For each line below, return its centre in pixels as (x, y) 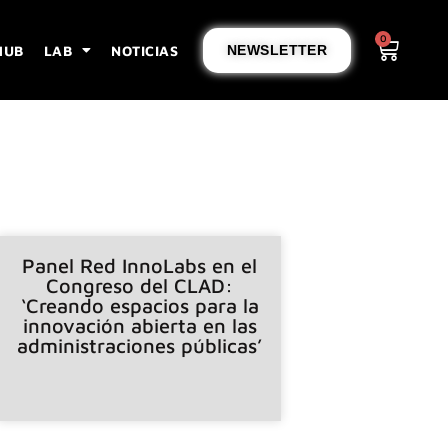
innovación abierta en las (139, 325)
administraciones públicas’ (140, 345)
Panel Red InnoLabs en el (140, 265)
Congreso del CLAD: (140, 285)
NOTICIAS (144, 50)
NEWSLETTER (277, 49)
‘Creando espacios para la (139, 305)
